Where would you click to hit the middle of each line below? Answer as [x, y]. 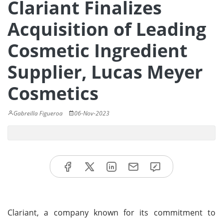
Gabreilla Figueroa [38, 113]
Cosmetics [53, 93]
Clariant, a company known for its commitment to [111, 212]
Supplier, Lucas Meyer [105, 72]
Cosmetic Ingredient [98, 51]
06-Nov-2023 [92, 113]
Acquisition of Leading [107, 29]
